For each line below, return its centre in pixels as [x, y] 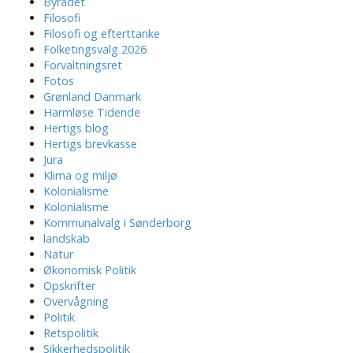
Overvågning [76, 302]
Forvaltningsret [83, 65]
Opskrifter [69, 286]
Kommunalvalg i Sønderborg [117, 223]
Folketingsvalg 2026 [95, 50]
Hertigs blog [76, 128]
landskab [67, 239]
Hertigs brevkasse [90, 144]
